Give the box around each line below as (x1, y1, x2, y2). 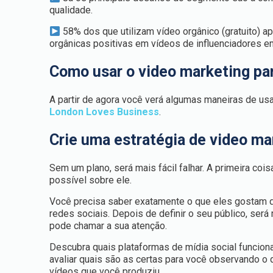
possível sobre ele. (49, 174, 132, 186)
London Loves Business (49, 106, 160, 118)
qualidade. (49, 4, 93, 16)
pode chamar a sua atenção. (49, 220, 168, 232)
